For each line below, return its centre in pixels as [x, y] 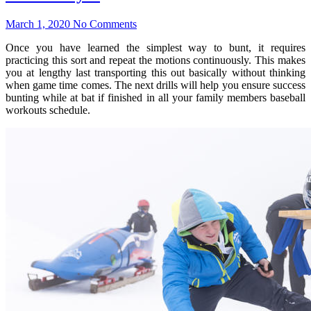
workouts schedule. [48, 110]
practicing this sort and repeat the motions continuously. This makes [155, 60]
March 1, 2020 [38, 24]
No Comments [105, 24]
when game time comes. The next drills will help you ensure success [155, 85]
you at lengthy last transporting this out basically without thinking [155, 72]
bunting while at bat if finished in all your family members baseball [155, 97]
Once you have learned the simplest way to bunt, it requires [155, 47]
